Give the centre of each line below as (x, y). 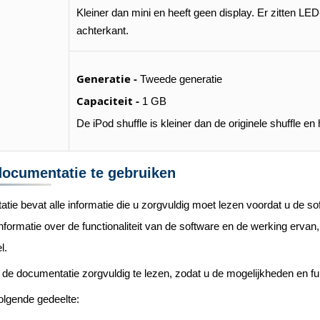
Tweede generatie (180, 79)
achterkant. (102, 30)
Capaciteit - (108, 101)
